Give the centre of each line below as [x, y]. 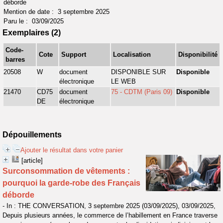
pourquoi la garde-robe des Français [71, 183]
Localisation [132, 55]
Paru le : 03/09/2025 [34, 21]
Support [74, 55]
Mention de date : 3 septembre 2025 [56, 12]
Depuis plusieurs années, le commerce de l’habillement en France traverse [110, 215]
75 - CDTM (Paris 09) [142, 92]
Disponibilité [198, 55]
